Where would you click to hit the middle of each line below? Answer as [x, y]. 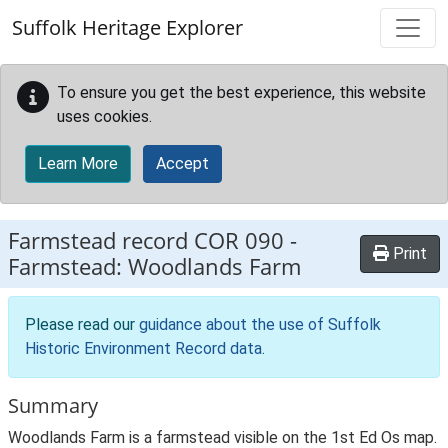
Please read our [82, 324]
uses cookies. [104, 116]
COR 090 [239, 240]
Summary [53, 405]
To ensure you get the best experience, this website [241, 92]
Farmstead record [101, 240]
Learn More [78, 163]
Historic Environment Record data [143, 348]
